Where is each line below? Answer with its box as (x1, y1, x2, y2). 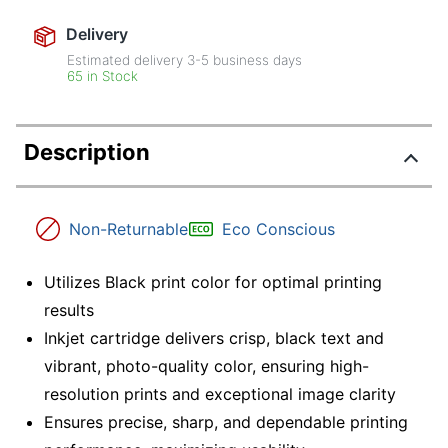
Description (24, 139, 150, 166)
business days (209, 52, 303, 69)
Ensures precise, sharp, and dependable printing (44, 411, 408, 432)
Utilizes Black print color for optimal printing (44, 271, 382, 292)
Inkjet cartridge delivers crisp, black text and (44, 327, 384, 348)
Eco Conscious (222, 219, 335, 240)
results (44, 299, 94, 320)
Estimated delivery (67, 52, 188, 69)
